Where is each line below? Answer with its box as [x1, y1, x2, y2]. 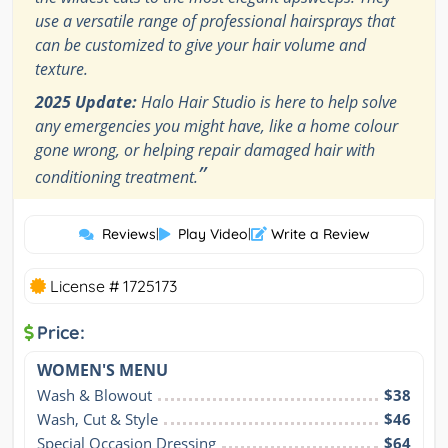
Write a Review [266, 225, 370, 244]
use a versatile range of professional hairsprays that [35, 10, 395, 33]
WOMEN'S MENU [37, 359, 168, 382]
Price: [37, 321, 85, 345]
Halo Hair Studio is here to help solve [137, 91, 397, 114]
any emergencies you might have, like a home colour [35, 115, 398, 138]
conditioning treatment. [35, 166, 198, 189]
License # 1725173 [46, 276, 177, 297]
